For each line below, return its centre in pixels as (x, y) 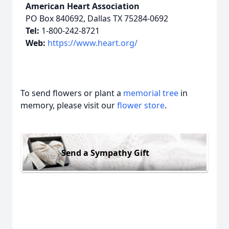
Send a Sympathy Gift (105, 153)
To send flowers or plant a (72, 93)
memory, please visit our (69, 105)
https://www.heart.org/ (93, 43)
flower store (141, 105)
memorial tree (151, 93)
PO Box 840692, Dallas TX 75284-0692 (97, 18)
